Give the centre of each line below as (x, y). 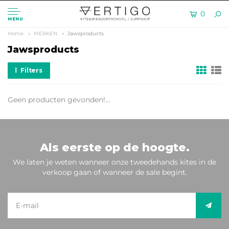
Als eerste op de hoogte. (114, 147)
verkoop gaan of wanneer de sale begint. (114, 172)
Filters (31, 70)
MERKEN (45, 33)
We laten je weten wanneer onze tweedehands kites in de (114, 162)
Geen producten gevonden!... (59, 100)
